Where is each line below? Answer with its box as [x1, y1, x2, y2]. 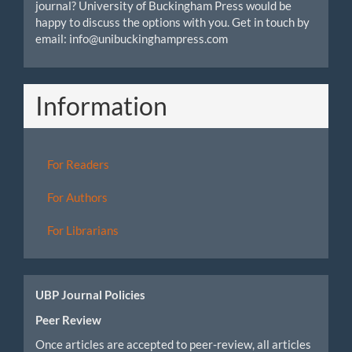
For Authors [47, 190, 108, 204]
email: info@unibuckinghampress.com [35, 31, 228, 46]
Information [35, 90, 167, 121]
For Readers [47, 157, 109, 171]
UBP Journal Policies [35, 288, 145, 302]
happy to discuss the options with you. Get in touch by [35, 15, 310, 29]
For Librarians [47, 223, 119, 237]
